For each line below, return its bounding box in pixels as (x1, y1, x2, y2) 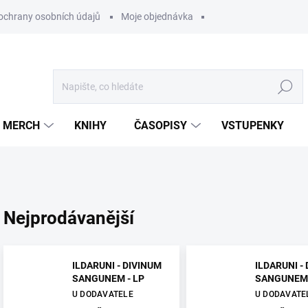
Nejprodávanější (3, 207, 134, 228)
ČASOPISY (134, 119, 187, 132)
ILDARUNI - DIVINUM (72, 260, 162, 272)
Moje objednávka (121, 11, 193, 22)
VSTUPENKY (221, 119, 284, 132)
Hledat (271, 81, 300, 93)
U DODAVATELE (72, 289, 133, 300)
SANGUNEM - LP (72, 273, 144, 285)
